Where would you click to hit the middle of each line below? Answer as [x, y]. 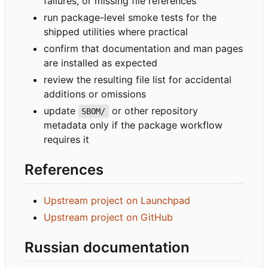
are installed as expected [100, 63]
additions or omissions [95, 94]
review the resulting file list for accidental [138, 79]
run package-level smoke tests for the [130, 17]
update [61, 110]
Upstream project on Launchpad [117, 201]
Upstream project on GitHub [108, 217]
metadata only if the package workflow [133, 125]
